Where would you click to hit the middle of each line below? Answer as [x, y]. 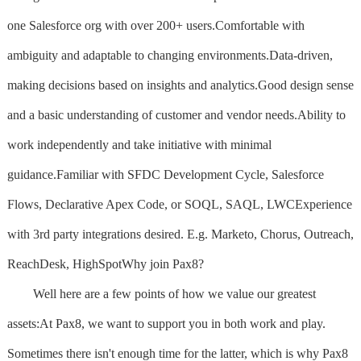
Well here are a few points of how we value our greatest [161, 293]
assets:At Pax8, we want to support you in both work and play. [166, 323]
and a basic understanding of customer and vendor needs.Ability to [176, 114]
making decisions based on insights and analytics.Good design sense [180, 85]
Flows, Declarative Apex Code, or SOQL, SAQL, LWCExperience [179, 204]
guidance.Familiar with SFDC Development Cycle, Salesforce [165, 174]
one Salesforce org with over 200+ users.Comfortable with [156, 25]
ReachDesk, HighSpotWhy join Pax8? [105, 263]
